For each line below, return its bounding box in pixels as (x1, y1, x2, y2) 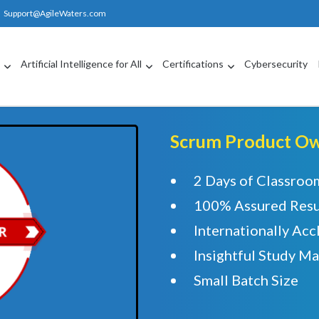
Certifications (162, 58, 224, 70)
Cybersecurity (244, 58, 308, 70)
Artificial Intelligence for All (21, 58, 142, 70)
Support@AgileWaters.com (3, 8, 106, 19)
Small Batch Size (194, 271, 298, 289)
